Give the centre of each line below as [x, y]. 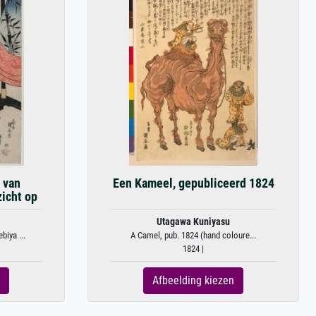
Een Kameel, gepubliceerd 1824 [193, 183]
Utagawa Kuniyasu [193, 221]
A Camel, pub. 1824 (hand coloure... [193, 235]
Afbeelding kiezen [193, 280]
